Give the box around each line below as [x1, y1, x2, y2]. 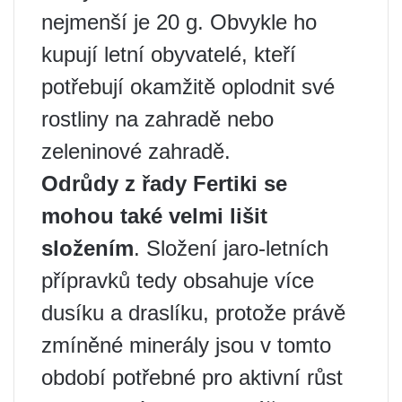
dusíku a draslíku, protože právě [41, 301, 345, 326]
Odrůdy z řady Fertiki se [41, 171, 287, 197]
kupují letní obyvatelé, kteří [41, 42, 296, 67]
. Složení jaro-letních [134, 236, 328, 261]
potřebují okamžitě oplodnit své [41, 74, 335, 100]
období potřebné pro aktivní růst [41, 365, 343, 390]
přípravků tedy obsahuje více [41, 268, 314, 293]
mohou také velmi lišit [41, 204, 267, 229]
